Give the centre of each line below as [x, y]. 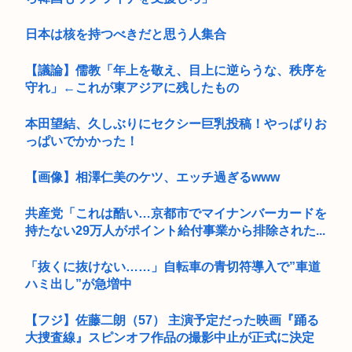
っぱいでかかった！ [82, 141]
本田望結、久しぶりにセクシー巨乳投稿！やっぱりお [176, 123]
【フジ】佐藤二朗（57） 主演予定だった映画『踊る [172, 320]
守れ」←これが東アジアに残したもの [132, 87]
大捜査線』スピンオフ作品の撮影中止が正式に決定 [170, 337]
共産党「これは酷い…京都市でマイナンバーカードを [176, 213]
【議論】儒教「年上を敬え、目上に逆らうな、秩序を [176, 70]
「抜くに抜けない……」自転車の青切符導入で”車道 [173, 266]
